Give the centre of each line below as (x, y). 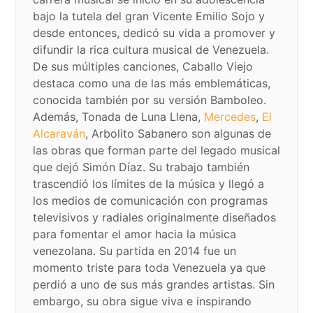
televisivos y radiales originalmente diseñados (154, 217)
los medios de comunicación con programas (150, 200)
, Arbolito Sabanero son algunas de (178, 133)
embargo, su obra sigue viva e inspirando (142, 301)
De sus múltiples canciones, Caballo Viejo (143, 66)
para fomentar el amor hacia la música (134, 234)
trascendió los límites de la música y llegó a (148, 183)
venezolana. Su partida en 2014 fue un (134, 250)
